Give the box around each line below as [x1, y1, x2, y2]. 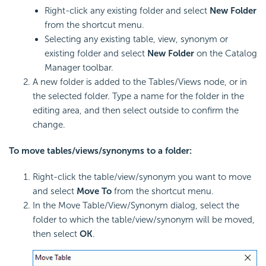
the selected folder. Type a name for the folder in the [33, 91, 244, 102]
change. [33, 119, 65, 131]
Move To [77, 186, 114, 197]
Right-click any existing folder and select [45, 5, 210, 17]
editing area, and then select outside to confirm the [33, 105, 239, 116]
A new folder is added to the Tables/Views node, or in [33, 77, 247, 88]
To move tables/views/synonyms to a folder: [9, 145, 192, 157]
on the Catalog [194, 48, 257, 59]
